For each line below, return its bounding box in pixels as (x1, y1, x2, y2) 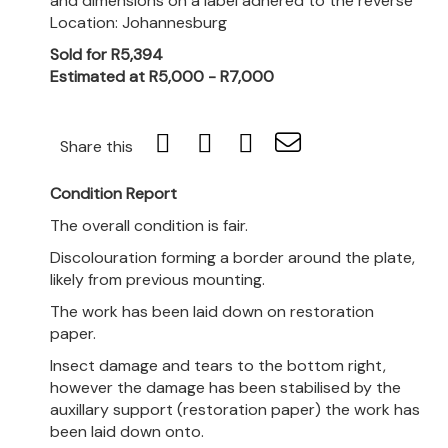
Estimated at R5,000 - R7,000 (50, 65, 274, 87)
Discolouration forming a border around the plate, (50, 246, 415, 268)
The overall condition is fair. (50, 214, 248, 236)
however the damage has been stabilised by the (50, 376, 401, 398)
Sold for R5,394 (50, 43, 163, 65)
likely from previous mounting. (50, 268, 265, 290)
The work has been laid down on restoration (50, 300, 374, 322)
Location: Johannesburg (50, 11, 227, 33)
